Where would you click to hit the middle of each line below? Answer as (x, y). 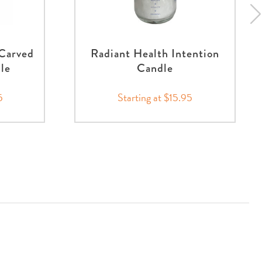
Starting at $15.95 (155, 97)
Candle (155, 68)
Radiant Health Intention (155, 53)
